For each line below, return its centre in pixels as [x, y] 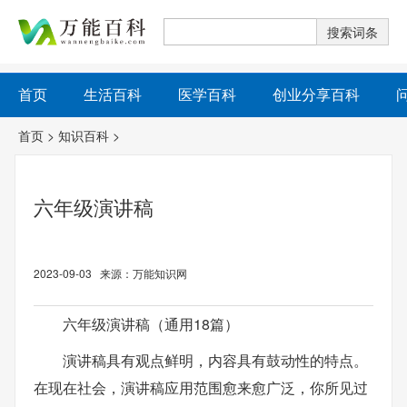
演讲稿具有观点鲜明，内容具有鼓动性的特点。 [215, 360]
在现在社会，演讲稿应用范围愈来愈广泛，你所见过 [201, 387]
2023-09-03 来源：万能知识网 [110, 273]
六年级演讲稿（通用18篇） [151, 324]
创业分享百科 [316, 94]
